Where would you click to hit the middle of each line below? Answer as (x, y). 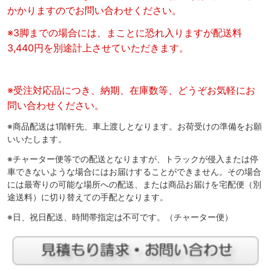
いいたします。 (37, 139)
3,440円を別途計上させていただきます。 (98, 48)
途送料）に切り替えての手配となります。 (88, 198)
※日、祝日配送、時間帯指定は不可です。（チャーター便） (120, 217)
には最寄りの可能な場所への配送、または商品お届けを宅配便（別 (134, 185)
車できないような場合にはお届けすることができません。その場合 (134, 172)
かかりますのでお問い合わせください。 (94, 11)
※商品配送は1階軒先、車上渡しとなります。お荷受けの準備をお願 (135, 127)
